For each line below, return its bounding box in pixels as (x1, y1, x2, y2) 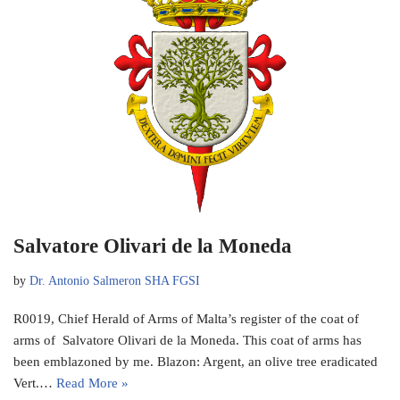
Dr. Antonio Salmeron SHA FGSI (29, 273, 200, 287)
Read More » (56, 375, 129, 390)
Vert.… (13, 375, 56, 390)
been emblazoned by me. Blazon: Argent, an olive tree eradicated (13, 354, 378, 369)
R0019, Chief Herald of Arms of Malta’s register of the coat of (13, 311, 359, 326)
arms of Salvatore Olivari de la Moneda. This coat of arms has (13, 332, 362, 347)
